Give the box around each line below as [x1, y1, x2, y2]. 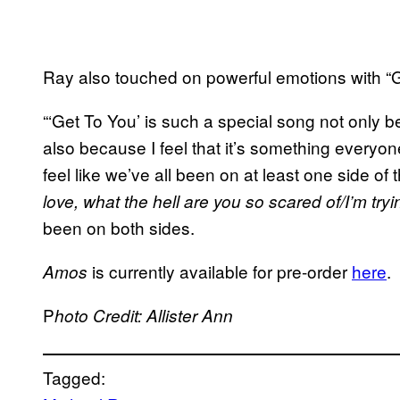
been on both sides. [43, 214, 195, 239]
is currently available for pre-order [87, 258, 352, 283]
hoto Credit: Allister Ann [54, 303, 233, 327]
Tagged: [43, 364, 105, 389]
